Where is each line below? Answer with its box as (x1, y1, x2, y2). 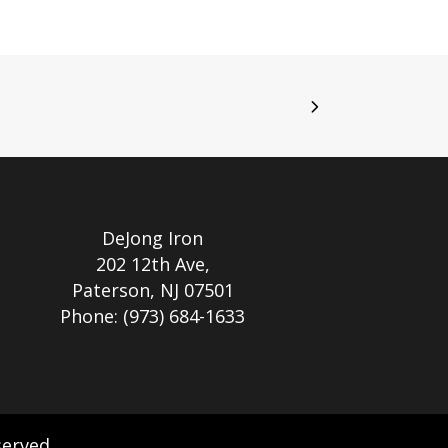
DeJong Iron (102, 226, 204, 251)
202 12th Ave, (95, 252, 210, 277)
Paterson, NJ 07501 (71, 278, 234, 303)
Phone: (60, 304, 124, 329)
